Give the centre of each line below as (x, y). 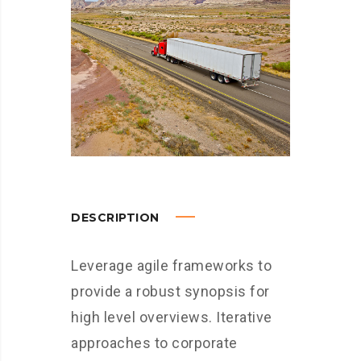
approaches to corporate (154, 343)
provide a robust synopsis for (170, 291)
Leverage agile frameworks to (171, 266)
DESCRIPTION (117, 218)
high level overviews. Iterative (172, 317)
